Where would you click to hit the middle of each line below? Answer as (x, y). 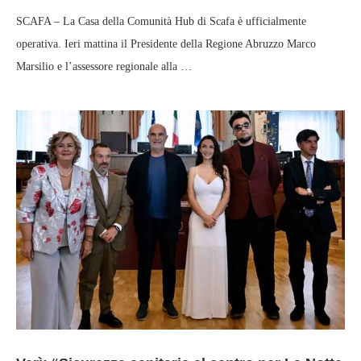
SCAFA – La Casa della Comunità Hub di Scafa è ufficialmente (161, 21)
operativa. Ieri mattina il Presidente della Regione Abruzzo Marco (166, 44)
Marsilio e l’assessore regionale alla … (104, 66)
